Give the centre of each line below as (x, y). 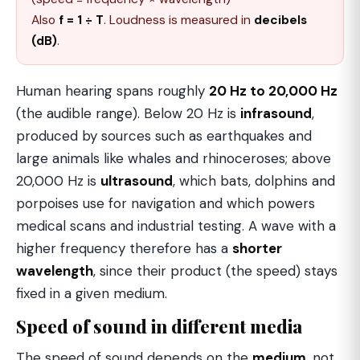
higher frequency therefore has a (124, 248)
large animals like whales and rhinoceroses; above (174, 158)
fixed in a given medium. (92, 293)
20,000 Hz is (58, 181)
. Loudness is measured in (179, 20)
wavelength (55, 271)
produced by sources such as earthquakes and (164, 136)
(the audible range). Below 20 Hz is (128, 113)
